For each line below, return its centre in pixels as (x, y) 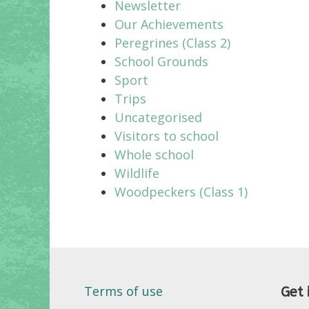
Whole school (154, 154)
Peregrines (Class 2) (172, 42)
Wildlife (137, 173)
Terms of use (123, 291)
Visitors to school (167, 136)
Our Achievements (169, 24)
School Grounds (161, 61)
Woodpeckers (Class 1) (181, 191)
